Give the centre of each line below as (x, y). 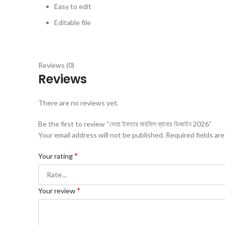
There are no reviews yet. (78, 103)
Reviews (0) (56, 65)
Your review (58, 191)
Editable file (73, 23)
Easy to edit (73, 7)
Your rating (56, 156)
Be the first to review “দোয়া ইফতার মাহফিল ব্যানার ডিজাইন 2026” (125, 124)
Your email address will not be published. (101, 135)
